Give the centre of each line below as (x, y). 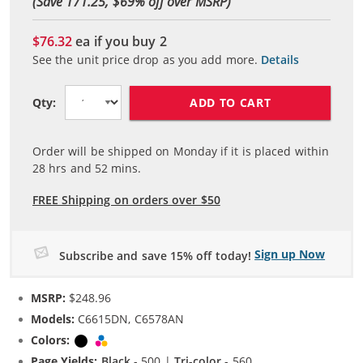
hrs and (70, 169)
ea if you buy (116, 42)
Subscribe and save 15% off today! (155, 256)
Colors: (50, 340)
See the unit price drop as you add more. (145, 60)
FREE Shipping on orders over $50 (126, 200)
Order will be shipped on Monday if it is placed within (181, 152)
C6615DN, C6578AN (129, 319)
